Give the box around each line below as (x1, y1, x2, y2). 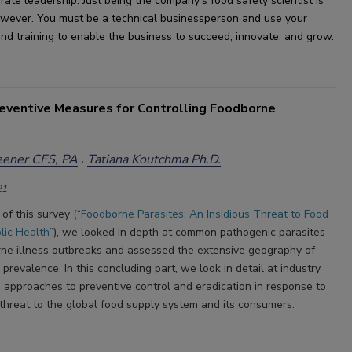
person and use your (204, 11, 307, 26)
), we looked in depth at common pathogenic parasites (53, 225, 325, 240)
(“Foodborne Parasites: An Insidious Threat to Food (73, 207, 328, 222)
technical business (112, 11, 204, 26)
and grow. (281, 29, 334, 44)
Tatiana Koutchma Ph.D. (87, 150, 221, 168)
